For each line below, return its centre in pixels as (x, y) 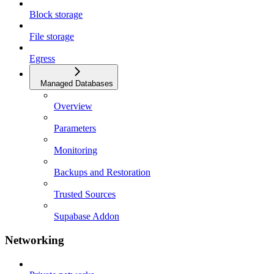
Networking (35, 240)
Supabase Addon (87, 217)
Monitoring (76, 150)
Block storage (56, 15)
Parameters (75, 128)
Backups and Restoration (102, 172)
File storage (52, 37)
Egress (42, 59)
